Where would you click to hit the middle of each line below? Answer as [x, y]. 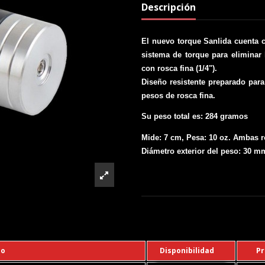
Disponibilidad [187, 251]
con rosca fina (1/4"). [179, 68]
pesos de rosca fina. [178, 95]
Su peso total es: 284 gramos [195, 117]
